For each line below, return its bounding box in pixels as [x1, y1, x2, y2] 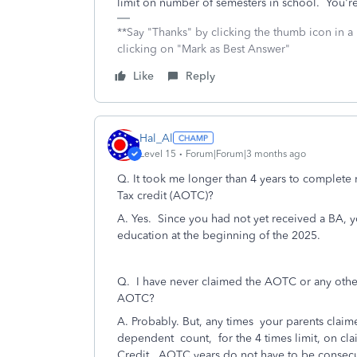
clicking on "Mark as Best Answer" [117, 42, 290, 56]
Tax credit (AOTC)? [117, 189, 214, 202]
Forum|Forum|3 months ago [186, 147, 306, 159]
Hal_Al [139, 131, 173, 145]
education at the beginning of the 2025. [117, 229, 320, 242]
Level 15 [139, 147, 176, 159]
